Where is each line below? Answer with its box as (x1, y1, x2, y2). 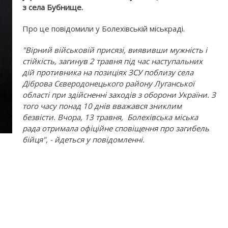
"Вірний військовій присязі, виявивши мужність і (22, 45, 207, 55)
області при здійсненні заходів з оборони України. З (22, 90, 216, 100)
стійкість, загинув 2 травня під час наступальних (22, 56, 203, 66)
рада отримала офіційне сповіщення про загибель (22, 123, 209, 133)
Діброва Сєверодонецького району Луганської (22, 78, 194, 89)
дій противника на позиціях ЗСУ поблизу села (22, 67, 193, 77)
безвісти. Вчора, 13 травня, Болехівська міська (22, 112, 198, 122)
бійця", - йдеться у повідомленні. (22, 134, 145, 145)
